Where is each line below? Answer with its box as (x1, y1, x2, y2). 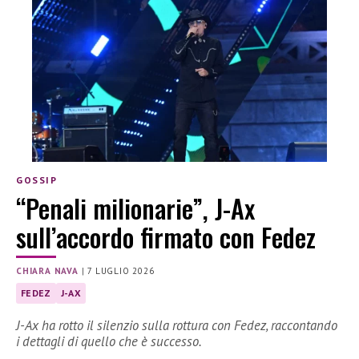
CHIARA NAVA (16, 264, 79, 276)
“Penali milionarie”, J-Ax (16, 189, 255, 228)
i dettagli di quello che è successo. (16, 332, 202, 350)
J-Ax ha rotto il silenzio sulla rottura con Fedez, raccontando (16, 316, 337, 334)
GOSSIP (16, 174, 58, 187)
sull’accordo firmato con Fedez (16, 218, 316, 256)
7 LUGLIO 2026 (87, 264, 155, 276)
